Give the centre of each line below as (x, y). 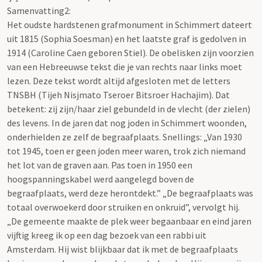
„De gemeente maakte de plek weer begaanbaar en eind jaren (129, 221)
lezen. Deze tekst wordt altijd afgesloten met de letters (119, 80)
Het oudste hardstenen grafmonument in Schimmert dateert (130, 24)
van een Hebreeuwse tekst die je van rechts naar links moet (125, 66)
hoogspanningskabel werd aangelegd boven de (101, 179)
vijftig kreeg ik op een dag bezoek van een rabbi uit (107, 235)
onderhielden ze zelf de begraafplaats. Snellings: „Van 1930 (125, 137)
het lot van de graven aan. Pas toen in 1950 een (100, 165)
